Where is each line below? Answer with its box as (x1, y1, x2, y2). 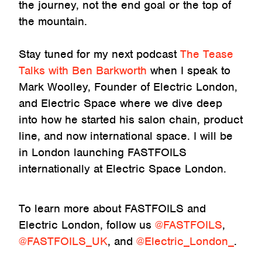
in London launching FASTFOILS (19, 145, 187, 160)
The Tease (180, 47, 233, 62)
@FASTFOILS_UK (19, 234, 108, 249)
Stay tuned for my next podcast (19, 47, 180, 62)
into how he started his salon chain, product (19, 112, 243, 127)
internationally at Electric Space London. (19, 161, 226, 177)
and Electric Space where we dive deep (19, 96, 222, 111)
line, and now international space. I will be (19, 129, 233, 144)
